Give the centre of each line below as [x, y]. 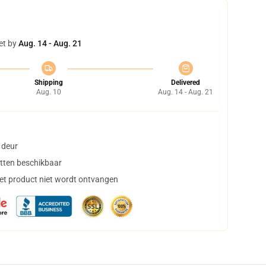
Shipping [48, 83]
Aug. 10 [48, 92]
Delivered [186, 83]
